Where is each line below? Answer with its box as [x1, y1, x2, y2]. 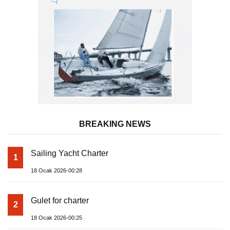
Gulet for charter [31, 196, 89, 205]
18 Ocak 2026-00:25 [31, 215, 82, 221]
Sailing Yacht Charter [31, 149, 108, 158]
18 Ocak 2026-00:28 [31, 167, 82, 174]
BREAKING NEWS [79, 120, 151, 129]
